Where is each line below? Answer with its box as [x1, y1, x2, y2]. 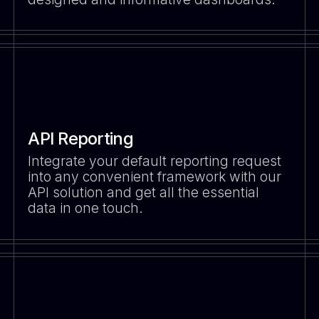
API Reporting [28, 127, 133, 149]
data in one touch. [28, 199, 144, 217]
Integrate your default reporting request [28, 152, 282, 170]
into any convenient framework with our [28, 168, 282, 186]
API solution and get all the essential [28, 184, 260, 202]
